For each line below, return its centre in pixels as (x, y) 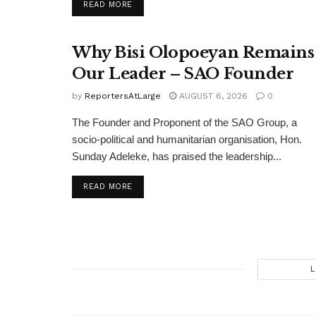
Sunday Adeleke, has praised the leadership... (177, 156)
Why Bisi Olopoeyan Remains (193, 52)
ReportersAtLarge (123, 96)
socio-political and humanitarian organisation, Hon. (187, 139)
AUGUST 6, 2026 (212, 96)
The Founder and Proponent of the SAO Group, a (184, 122)
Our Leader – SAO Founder (183, 73)
